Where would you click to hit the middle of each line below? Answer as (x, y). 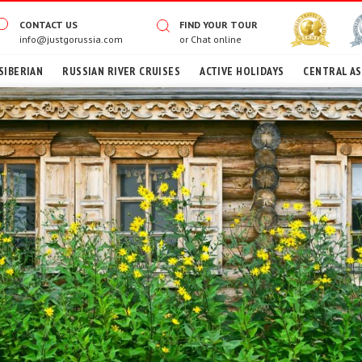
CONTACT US (48, 25)
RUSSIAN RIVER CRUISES (122, 71)
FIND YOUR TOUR (218, 25)
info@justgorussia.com (71, 39)
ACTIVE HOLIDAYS (242, 71)
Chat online (216, 39)
